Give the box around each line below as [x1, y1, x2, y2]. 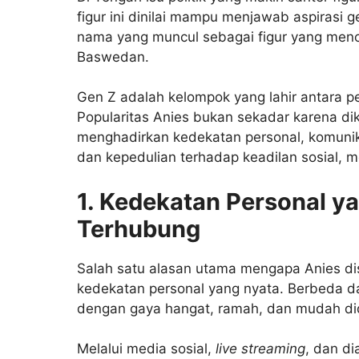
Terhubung [77, 214, 200, 243]
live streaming [216, 341, 305, 357]
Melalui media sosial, [77, 341, 216, 357]
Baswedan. [77, 48, 149, 65]
